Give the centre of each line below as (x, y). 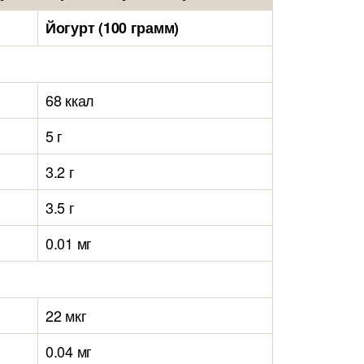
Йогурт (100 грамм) (113, 28)
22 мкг (66, 315)
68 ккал (70, 100)
